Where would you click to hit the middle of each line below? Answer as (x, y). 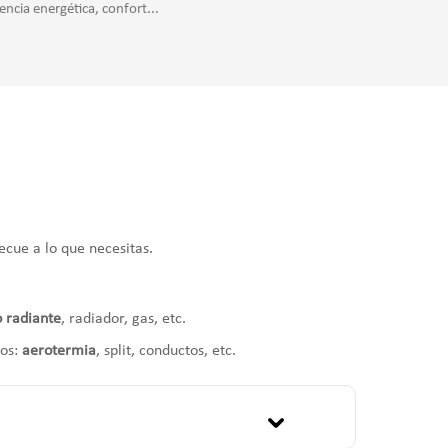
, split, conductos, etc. (166, 350)
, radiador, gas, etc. (124, 318)
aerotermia (59, 350)
